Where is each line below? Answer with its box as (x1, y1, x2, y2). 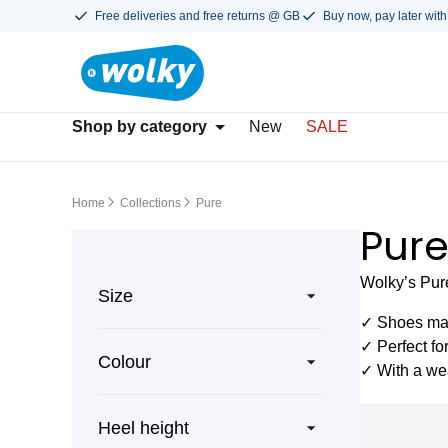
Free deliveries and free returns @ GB (95, 9, 300, 23)
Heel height (98, 417, 189, 438)
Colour (98, 351, 151, 372)
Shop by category (72, 118, 207, 135)
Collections (120, 196, 181, 210)
